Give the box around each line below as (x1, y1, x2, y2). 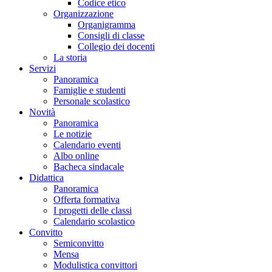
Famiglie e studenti (53, 84, 126, 95)
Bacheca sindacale (53, 161, 124, 172)
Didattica (29, 172, 64, 183)
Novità (29, 106, 55, 117)
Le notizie (53, 128, 92, 139)
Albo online (53, 150, 99, 161)
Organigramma (78, 19, 135, 30)
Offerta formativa (53, 194, 120, 205)
